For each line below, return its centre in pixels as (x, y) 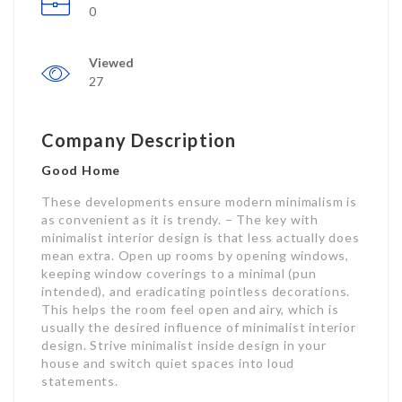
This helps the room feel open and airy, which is (190, 309)
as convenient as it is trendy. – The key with (180, 219)
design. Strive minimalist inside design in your (184, 345)
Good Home (81, 170)
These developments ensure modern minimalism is (199, 201)
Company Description (139, 140)
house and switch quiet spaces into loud (168, 363)
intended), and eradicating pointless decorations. (196, 291)
